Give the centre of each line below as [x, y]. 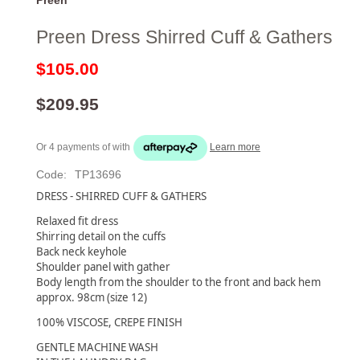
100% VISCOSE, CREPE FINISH [109, 322]
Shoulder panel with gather [103, 266]
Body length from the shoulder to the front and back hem [178, 282]
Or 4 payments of [74, 147]
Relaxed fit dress [77, 221]
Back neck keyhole [82, 251]
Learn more [235, 147]
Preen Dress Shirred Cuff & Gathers [184, 37]
